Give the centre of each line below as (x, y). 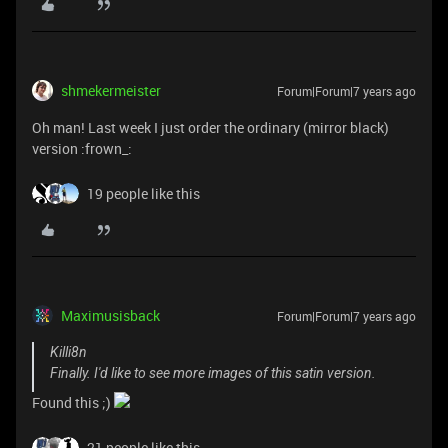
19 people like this (143, 193)
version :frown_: (82, 148)
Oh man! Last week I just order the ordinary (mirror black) (210, 127)
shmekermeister (111, 90)
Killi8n (68, 351)
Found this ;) (73, 402)
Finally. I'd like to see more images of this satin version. (213, 372)
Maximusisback (110, 315)
